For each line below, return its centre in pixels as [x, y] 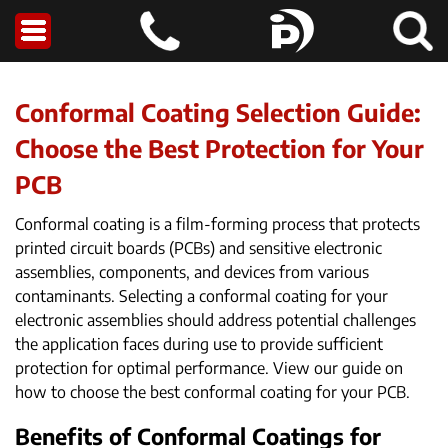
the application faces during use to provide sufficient [199, 344]
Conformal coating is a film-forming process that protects [217, 224]
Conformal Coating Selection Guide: [218, 112]
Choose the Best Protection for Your [219, 148]
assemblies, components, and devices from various [192, 272]
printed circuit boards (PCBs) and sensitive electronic [198, 248]
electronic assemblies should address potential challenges [215, 320]
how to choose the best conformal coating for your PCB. [212, 392]
